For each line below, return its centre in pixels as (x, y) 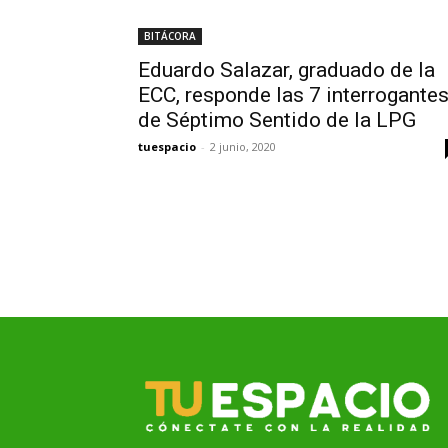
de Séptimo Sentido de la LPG (277, 120)
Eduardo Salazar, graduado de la (286, 70)
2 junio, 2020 (243, 146)
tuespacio (167, 146)
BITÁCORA (170, 36)
